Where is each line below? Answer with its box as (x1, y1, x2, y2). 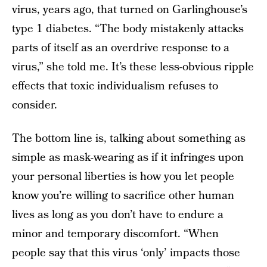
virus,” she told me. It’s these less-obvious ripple (12, 59, 254, 76)
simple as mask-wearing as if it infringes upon (12, 150, 244, 166)
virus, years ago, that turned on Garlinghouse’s (12, 2, 247, 18)
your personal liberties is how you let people (12, 169, 234, 185)
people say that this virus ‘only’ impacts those (12, 245, 240, 262)
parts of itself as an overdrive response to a (12, 40, 229, 57)
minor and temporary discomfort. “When (12, 226, 219, 243)
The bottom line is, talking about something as (12, 131, 246, 147)
